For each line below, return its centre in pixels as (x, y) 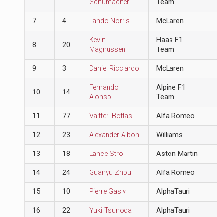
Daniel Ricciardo (114, 68)
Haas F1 (169, 40)
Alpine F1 (171, 87)
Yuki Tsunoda (110, 210)
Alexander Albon (114, 135)
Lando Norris (109, 21)
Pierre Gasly (107, 191)
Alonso (100, 97)
